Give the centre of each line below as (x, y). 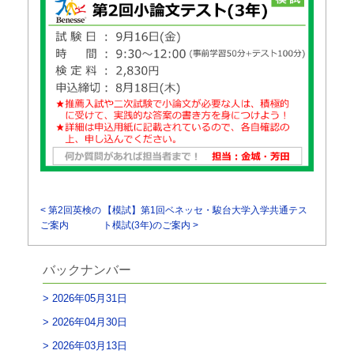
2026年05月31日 (89, 299)
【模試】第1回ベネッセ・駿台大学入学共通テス (205, 211)
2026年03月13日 (89, 346)
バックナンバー (87, 270)
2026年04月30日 (89, 322)
